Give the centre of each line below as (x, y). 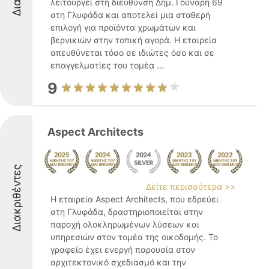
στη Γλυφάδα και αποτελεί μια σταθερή (130, 15)
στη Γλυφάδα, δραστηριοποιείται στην (127, 212)
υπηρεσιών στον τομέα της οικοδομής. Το (134, 237)
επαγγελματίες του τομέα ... (107, 65)
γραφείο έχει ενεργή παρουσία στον (123, 249)
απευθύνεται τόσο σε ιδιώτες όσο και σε (132, 53)
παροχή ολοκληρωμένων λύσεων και (125, 224)
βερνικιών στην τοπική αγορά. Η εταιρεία (134, 40)
